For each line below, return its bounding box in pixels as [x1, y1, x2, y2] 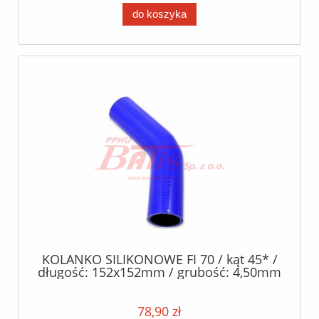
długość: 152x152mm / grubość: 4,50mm [38, 263, 281, 281]
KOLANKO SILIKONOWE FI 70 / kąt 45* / [41, 250, 278, 268]
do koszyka [132, 7, 187, 20]
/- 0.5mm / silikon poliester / [74, 276, 245, 293]
